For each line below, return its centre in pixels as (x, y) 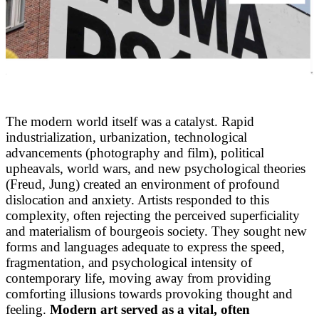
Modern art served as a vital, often (150, 310)
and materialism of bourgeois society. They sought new (156, 231)
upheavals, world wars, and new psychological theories (156, 169)
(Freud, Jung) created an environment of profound (143, 184)
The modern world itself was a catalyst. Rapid (130, 122)
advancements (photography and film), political (135, 153)
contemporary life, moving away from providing (138, 278)
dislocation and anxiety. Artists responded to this (137, 200)
